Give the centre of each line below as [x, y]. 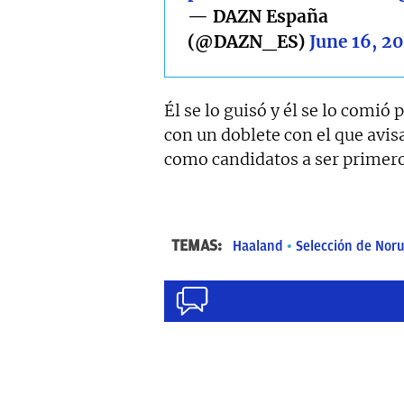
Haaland [258, 247]
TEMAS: [198, 246]
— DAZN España [258, 17]
